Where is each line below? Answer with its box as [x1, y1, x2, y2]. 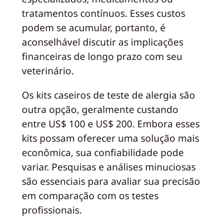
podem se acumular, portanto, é [21, 21, 166, 35]
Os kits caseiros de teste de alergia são [21, 88, 195, 102]
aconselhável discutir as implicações [21, 35, 183, 49]
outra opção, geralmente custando [21, 102, 178, 116]
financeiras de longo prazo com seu [21, 50, 182, 63]
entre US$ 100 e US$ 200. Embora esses [21, 116, 200, 130]
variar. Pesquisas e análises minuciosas [21, 160, 196, 173]
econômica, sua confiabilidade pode [21, 145, 184, 159]
